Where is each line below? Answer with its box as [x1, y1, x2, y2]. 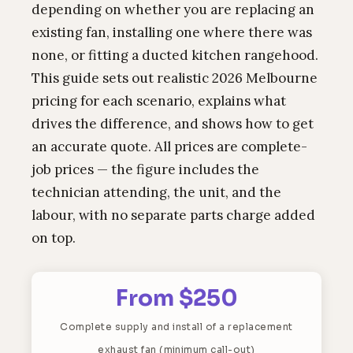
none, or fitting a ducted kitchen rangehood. [32, 46, 318, 64]
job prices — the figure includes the [32, 161, 259, 178]
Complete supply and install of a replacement [60, 321, 293, 333]
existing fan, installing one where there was [32, 24, 312, 41]
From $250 [115, 284, 238, 312]
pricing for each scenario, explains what [32, 92, 286, 110]
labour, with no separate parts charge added [32, 206, 315, 224]
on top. [32, 229, 76, 247]
